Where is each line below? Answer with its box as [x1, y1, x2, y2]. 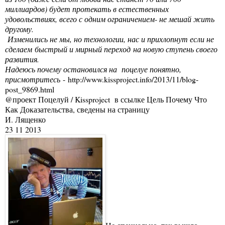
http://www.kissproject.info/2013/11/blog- [68, 73, 198, 84]
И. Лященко [5, 114, 46, 125]
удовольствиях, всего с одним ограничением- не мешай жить [5, 13, 214, 24]
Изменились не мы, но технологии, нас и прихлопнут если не [5, 33, 214, 44]
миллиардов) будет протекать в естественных [5, 3, 169, 14]
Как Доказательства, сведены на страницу [5, 103, 150, 115]
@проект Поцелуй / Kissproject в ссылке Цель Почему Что [5, 93, 207, 104]
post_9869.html [5, 83, 54, 94]
